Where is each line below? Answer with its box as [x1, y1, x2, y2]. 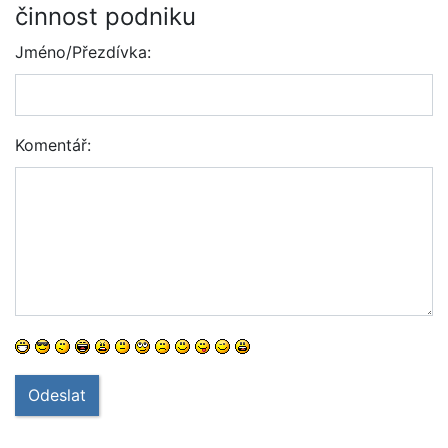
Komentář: [15, 134, 91, 155]
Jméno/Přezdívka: [15, 42, 151, 63]
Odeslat [28, 384, 86, 405]
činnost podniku [15, 2, 196, 32]
